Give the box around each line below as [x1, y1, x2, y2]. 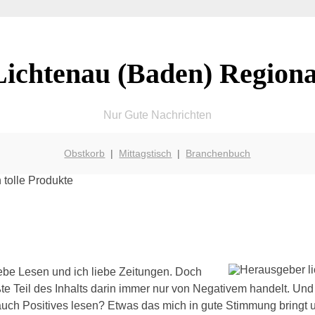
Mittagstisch [119, 147, 172, 159]
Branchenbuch [186, 147, 251, 159]
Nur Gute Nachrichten [103, 108, 212, 121]
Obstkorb [64, 147, 105, 159]
